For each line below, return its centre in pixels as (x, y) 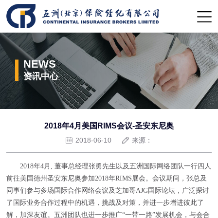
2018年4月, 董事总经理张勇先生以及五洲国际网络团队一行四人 (109, 166)
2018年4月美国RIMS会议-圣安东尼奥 (109, 126)
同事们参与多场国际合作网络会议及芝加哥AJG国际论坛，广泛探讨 (108, 191)
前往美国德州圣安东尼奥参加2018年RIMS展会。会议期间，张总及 (107, 179)
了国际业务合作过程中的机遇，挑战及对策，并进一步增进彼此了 (105, 203)
